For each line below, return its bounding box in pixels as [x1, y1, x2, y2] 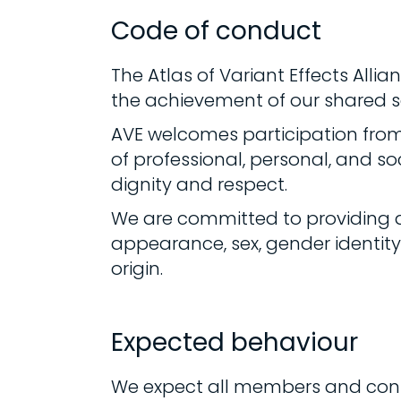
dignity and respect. [111, 172, 288, 197]
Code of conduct [111, 13, 322, 48]
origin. [111, 256, 164, 281]
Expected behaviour [111, 325, 359, 360]
